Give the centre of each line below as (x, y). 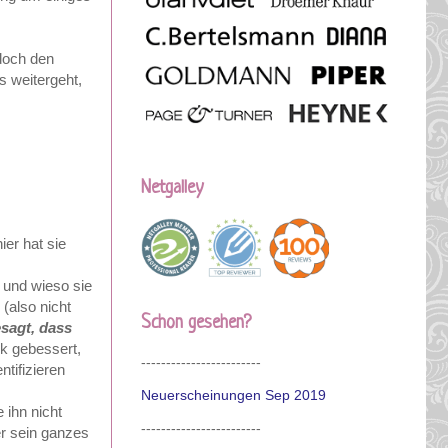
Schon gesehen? (196, 322)
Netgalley (172, 187)
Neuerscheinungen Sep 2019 (233, 394)
